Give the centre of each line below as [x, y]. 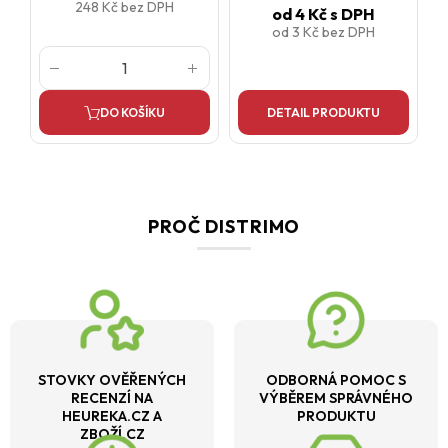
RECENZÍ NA [112, 398]
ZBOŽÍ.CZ [112, 434]
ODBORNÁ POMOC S [336, 380]
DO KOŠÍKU [132, 112]
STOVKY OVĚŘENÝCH [112, 380]
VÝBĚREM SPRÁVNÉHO [336, 398]
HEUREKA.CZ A [112, 416]
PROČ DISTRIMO [224, 227]
